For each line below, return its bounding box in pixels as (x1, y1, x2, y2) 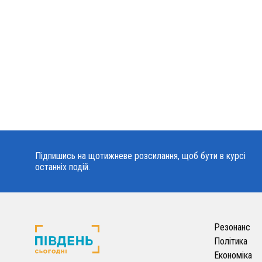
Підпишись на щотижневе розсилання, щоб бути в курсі (35, 150, 246, 162)
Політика (213, 236, 247, 247)
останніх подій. (35, 161, 90, 173)
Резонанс (213, 222, 250, 233)
